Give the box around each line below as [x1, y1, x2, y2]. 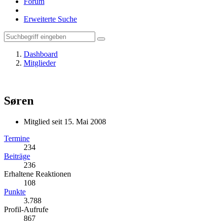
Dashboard [24, 50, 58, 58]
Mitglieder [24, 59, 56, 67]
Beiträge [4, 151, 30, 160]
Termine [4, 134, 30, 143]
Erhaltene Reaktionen [4, 169, 71, 178]
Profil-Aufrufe [4, 205, 48, 214]
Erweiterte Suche [24, 15, 77, 23]
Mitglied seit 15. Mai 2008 [24, 117, 106, 126]
